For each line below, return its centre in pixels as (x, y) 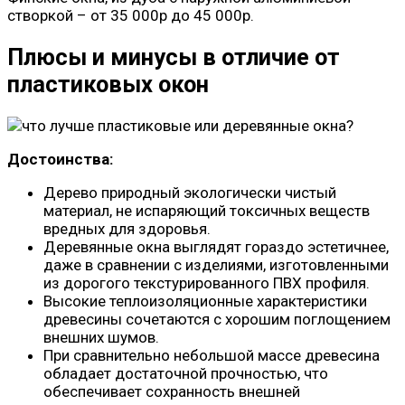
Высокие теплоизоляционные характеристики (205, 301)
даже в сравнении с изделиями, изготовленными (216, 265)
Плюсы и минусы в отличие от (174, 57)
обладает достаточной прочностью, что (186, 373)
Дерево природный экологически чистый (190, 193)
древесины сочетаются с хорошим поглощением (217, 319)
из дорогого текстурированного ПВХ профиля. (207, 283)
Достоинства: (60, 159)
